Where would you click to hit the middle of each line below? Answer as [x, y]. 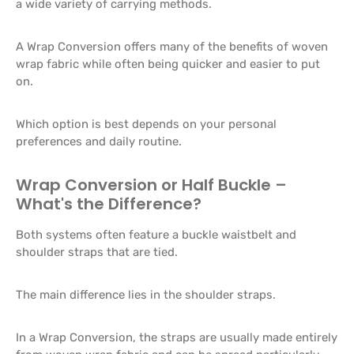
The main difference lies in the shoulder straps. [146, 295]
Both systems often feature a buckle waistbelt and [156, 235]
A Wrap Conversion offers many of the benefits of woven [172, 47]
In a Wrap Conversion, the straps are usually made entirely [177, 337]
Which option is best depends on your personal [146, 124]
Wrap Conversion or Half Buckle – [151, 185]
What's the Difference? [109, 204]
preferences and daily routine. [99, 141]
